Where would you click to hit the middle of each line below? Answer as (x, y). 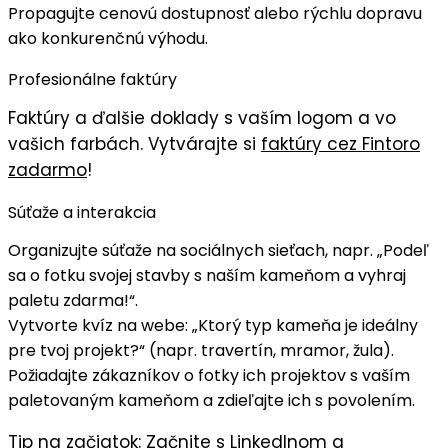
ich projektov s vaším (324, 376)
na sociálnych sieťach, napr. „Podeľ (290, 251)
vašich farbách (74, 144)
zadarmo (47, 170)
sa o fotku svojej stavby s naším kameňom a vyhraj (207, 276)
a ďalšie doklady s (154, 118)
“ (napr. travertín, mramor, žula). (266, 351)
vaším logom (295, 118)
